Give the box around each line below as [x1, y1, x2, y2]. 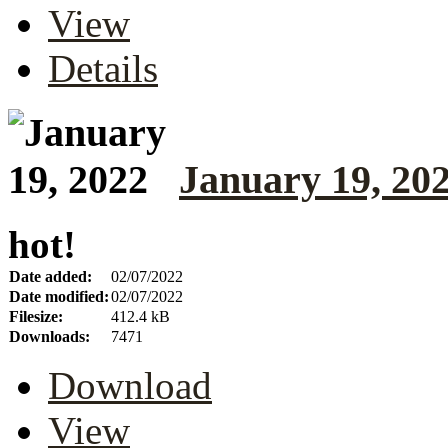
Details [48, 46, 158, 90]
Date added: [9, 268, 92, 286]
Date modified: [9, 288, 109, 306]
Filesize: [9, 308, 63, 326]
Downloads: [9, 328, 90, 346]
